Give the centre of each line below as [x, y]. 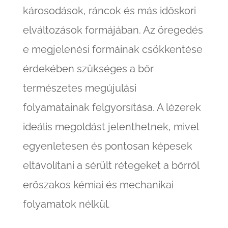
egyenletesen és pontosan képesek [107, 146]
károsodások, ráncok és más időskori [109, 11]
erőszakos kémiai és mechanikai [98, 185]
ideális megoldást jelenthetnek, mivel [110, 127]
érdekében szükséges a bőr [88, 69]
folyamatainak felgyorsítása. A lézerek [112, 107]
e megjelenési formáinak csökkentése [112, 49]
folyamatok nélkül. [66, 204]
